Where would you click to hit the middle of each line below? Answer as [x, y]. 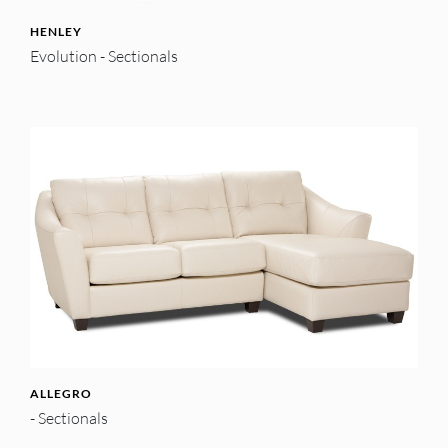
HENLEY [56, 32]
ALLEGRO [61, 394]
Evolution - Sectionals [104, 56]
